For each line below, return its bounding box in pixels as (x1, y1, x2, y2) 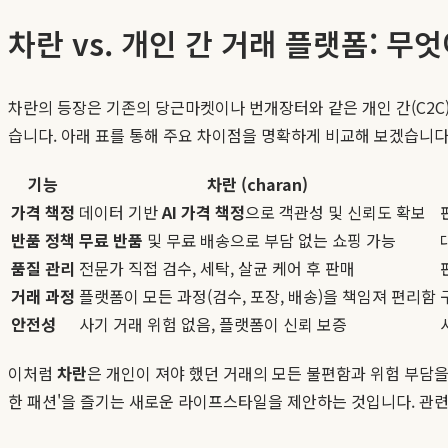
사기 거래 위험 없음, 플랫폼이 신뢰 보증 (79, 311, 347, 336)
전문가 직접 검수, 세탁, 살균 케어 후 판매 (79, 255, 355, 280)
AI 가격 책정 (162, 199, 245, 224)
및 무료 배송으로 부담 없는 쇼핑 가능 (143, 227, 396, 252)
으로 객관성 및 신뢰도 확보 (245, 199, 426, 224)
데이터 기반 (79, 199, 162, 224)
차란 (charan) (207, 171, 308, 196)
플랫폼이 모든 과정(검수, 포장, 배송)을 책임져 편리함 (79, 283, 436, 308)
